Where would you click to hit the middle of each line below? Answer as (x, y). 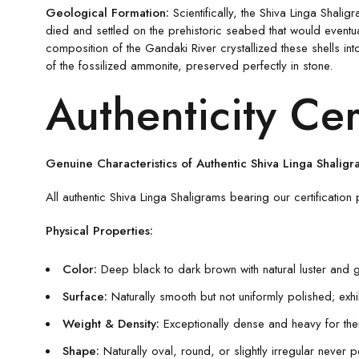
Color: (80, 269)
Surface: (85, 296)
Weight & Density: (111, 323)
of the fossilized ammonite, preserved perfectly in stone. (189, 65)
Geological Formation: (107, 12)
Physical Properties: (99, 230)
